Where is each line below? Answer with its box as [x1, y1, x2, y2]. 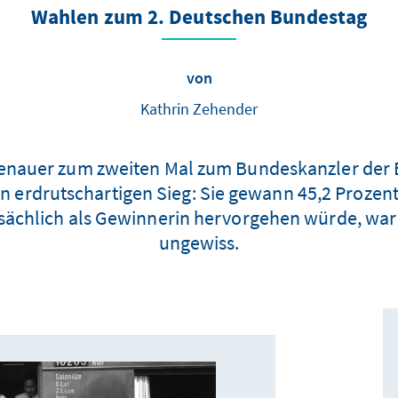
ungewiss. [158, 230, 240, 255]
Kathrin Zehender [140, 99, 258, 119]
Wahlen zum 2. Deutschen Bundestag [30, 4, 368, 32]
